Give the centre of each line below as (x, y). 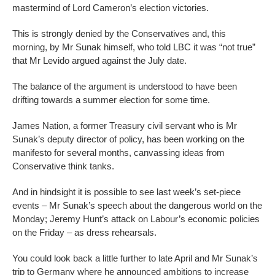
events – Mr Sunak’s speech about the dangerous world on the (137, 206)
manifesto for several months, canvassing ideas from (118, 153)
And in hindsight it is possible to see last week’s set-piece (126, 192)
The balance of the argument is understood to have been (125, 87)
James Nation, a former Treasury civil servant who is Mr (125, 126)
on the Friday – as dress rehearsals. (84, 233)
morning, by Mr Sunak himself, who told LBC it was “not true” (134, 47)
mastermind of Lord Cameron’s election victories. (110, 8)
